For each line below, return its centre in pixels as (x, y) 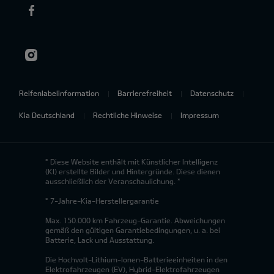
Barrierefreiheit (145, 93)
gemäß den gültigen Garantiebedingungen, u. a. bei (133, 230)
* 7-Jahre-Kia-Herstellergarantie (102, 201)
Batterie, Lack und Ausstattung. (100, 240)
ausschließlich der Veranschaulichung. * (113, 181)
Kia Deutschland (47, 115)
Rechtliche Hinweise (128, 115)
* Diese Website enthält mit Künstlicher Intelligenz (131, 161)
